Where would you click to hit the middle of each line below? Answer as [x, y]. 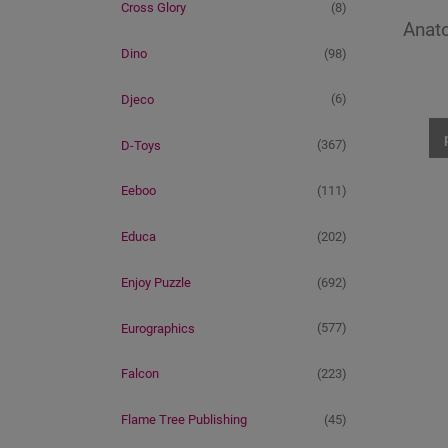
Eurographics [158, 328]
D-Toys [141, 145]
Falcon [140, 374]
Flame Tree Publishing [184, 420]
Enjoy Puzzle [156, 282]
